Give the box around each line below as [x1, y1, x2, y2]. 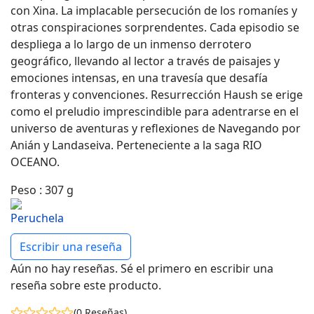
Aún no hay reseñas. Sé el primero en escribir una [11, 260, 273, 276]
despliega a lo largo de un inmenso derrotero [11, 36, 252, 52]
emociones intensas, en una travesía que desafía [11, 69, 268, 86]
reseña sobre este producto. [11, 277, 161, 293]
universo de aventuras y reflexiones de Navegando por [11, 120, 301, 136]
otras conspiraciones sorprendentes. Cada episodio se [11, 19, 299, 35]
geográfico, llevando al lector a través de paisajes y [11, 53, 280, 69]
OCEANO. [11, 153, 60, 170]
